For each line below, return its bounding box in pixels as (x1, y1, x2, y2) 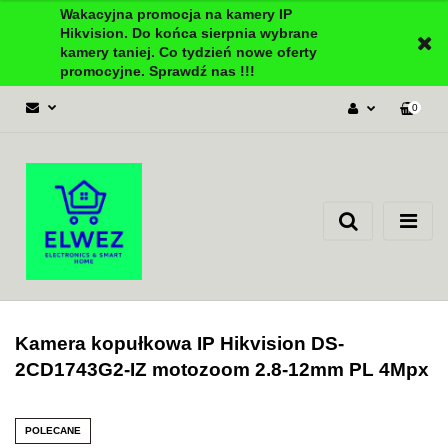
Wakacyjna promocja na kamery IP (60, 6, 292, 22)
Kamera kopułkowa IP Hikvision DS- (15, 332, 344, 354)
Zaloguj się (312, 144, 372, 158)
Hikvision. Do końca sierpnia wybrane (60, 25, 318, 41)
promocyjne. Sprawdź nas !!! (60, 63, 255, 79)
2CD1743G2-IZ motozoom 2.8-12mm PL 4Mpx (15, 358, 429, 380)
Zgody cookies (293, 225, 372, 239)
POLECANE (25, 424, 81, 436)
